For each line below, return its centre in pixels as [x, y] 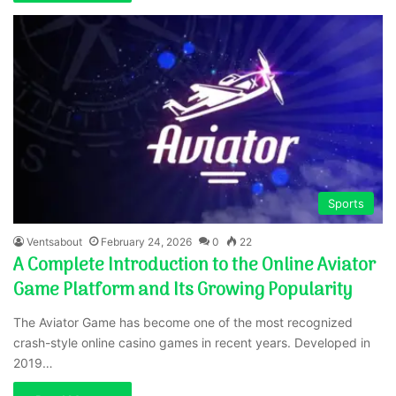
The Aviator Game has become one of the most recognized [183, 322]
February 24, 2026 [147, 241]
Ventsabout [55, 241]
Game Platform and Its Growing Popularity [183, 290]
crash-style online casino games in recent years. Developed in [192, 342]
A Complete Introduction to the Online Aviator [195, 266]
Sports [346, 203]
